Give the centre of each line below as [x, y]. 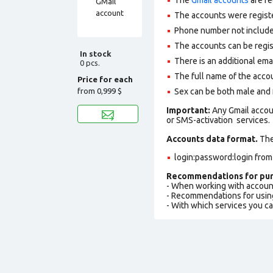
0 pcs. [90, 62]
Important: [189, 110]
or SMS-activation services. [218, 120]
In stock [96, 53]
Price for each [105, 79]
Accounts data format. [212, 139]
